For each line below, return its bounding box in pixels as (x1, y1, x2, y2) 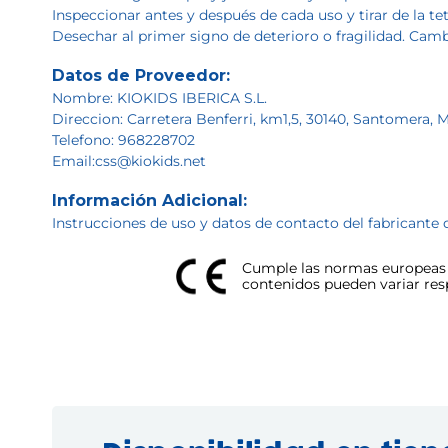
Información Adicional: (52, 191, 247, 210)
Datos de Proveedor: (52, 66, 230, 85)
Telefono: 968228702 (52, 131, 195, 149)
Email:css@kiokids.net (52, 152, 206, 170)
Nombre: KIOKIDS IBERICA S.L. (52, 89, 267, 107)
